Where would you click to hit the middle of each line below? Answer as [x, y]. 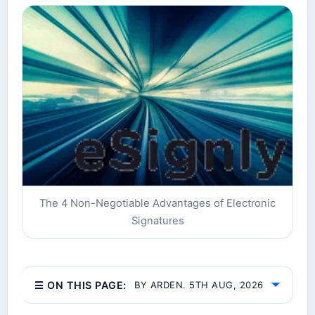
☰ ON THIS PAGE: [81, 285]
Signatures [157, 221]
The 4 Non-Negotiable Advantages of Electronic [157, 204]
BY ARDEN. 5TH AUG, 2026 [199, 285]
